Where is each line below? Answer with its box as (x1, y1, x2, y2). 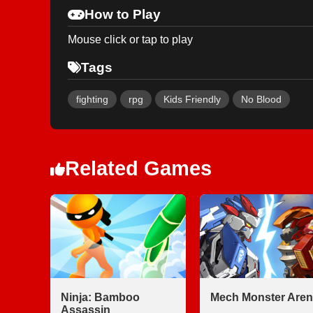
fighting (76, 94, 108, 105)
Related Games (65, 157, 212, 180)
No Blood (241, 94, 282, 105)
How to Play (85, 7, 161, 22)
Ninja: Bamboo (61, 291, 140, 303)
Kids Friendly (163, 94, 221, 105)
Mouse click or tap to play (68, 34, 193, 45)
